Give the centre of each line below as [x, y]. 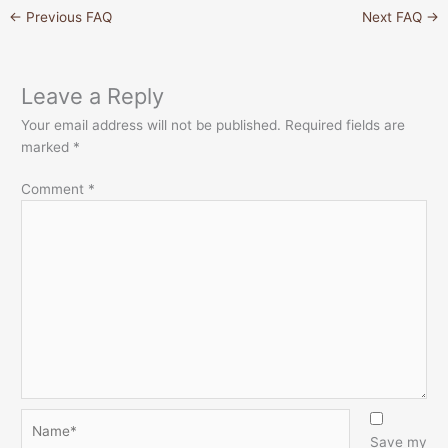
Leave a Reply [93, 95]
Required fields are [345, 124]
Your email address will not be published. [151, 124]
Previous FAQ [67, 16]
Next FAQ [393, 16]
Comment [55, 189]
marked [47, 146]
